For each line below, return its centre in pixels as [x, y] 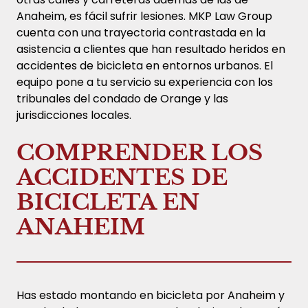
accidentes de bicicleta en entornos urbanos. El [145, 65]
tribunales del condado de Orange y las [122, 98]
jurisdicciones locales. [74, 115]
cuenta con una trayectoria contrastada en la [141, 32]
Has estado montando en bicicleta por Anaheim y [151, 295]
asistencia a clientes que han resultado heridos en [151, 49]
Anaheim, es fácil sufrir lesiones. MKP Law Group [144, 16]
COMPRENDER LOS [140, 152]
